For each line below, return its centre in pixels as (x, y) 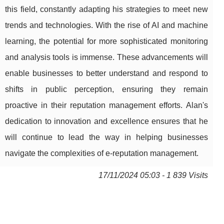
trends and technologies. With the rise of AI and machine (106, 25)
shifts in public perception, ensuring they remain (106, 89)
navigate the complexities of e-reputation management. (102, 153)
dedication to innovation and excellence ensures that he (106, 121)
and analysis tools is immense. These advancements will (106, 57)
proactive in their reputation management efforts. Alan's (106, 105)
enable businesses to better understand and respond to (106, 73)
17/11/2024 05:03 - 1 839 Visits (153, 175)
